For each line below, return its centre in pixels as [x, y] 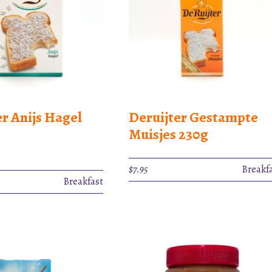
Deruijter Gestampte [193, 117]
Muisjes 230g [168, 134]
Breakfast [83, 181]
